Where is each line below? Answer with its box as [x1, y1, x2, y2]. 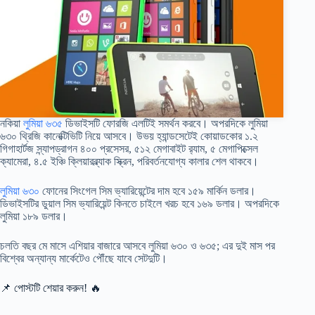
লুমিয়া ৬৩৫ [23, 117, 63, 130]
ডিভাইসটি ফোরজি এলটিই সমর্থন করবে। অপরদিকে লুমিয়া [63, 117, 268, 130]
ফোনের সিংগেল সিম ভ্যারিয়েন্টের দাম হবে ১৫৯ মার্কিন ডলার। [39, 185, 256, 198]
